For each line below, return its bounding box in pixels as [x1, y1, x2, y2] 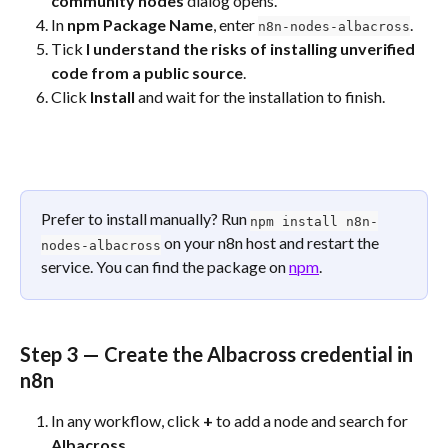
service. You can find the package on [41, 257, 289, 277]
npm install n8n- [250, 213, 378, 229]
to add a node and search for [213, 410, 411, 430]
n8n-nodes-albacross [258, 18, 410, 34]
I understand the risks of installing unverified [86, 39, 418, 59]
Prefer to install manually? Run [41, 209, 250, 229]
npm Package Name [67, 14, 213, 34]
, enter [213, 14, 258, 34]
